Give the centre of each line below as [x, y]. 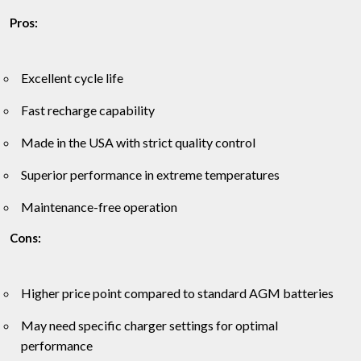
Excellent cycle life [72, 78]
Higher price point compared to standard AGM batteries [177, 293]
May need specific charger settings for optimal [149, 326]
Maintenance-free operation [99, 207]
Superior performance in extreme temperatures [150, 175]
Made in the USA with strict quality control [138, 143]
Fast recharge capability [88, 110]
